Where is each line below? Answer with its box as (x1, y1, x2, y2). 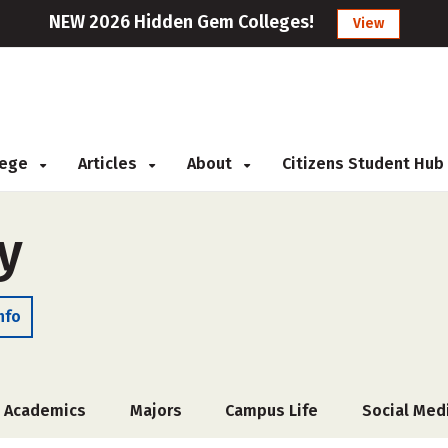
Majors (129, 401, 182, 420)
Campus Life (225, 401, 319, 420)
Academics (4, 401, 87, 420)
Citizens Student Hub (282, 154, 444, 173)
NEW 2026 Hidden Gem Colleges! (48, 11, 314, 33)
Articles (78, 154, 141, 173)
